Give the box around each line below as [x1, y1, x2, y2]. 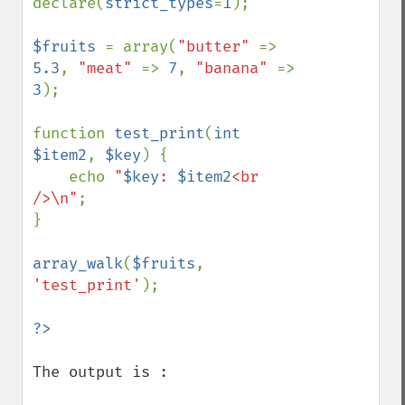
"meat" [78, 59, 141, 78]
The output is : [33, 363, 168, 381]
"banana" [195, 59, 277, 78]
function [33, 124, 114, 143]
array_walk [33, 254, 123, 273]
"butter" [177, 37, 259, 56]
